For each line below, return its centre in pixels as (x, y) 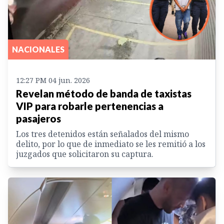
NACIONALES (38, 49)
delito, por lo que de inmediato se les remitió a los (111, 144)
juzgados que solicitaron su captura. (85, 154)
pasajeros (38, 118)
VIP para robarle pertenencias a (90, 106)
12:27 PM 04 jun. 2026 (53, 80)
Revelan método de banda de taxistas (104, 93)
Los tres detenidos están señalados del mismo (102, 134)
